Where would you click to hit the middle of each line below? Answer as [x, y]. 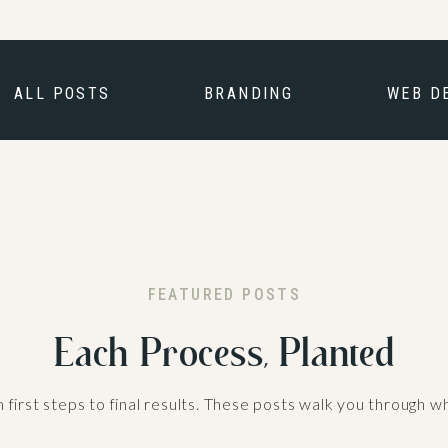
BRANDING [249, 93]
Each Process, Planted [224, 351]
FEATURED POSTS [224, 294]
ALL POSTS [62, 93]
